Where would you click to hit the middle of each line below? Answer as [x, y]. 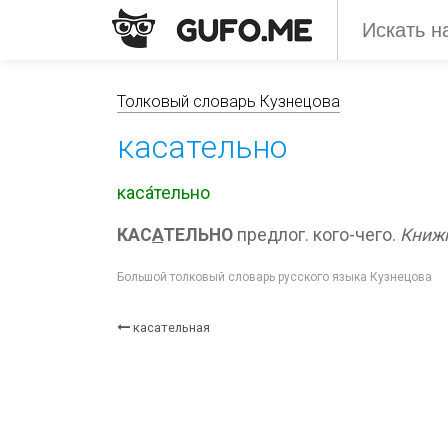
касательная [171, 327]
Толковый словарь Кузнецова [228, 101]
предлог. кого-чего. [316, 235]
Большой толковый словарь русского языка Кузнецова [274, 277]
